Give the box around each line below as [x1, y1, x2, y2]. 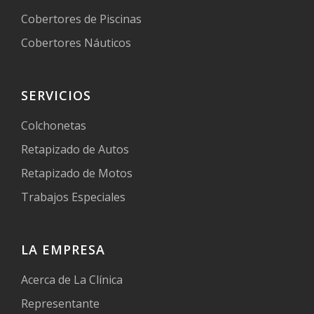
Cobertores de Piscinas [21, 11, 142, 27]
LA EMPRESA [21, 240, 105, 258]
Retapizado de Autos [21, 141, 129, 157]
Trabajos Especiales [21, 189, 125, 205]
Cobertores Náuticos [21, 34, 131, 50]
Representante [21, 295, 100, 311]
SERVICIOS [21, 86, 91, 104]
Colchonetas [21, 117, 86, 133]
